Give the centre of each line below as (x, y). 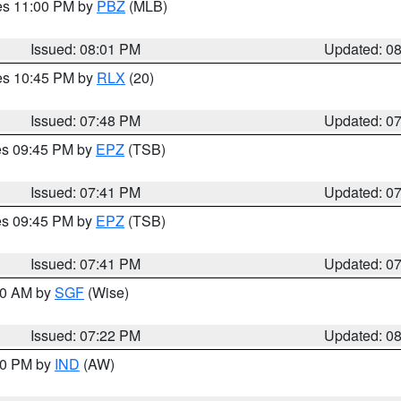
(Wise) (107, 292)
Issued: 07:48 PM (86, 120)
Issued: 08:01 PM (86, 49)
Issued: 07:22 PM (86, 335)
